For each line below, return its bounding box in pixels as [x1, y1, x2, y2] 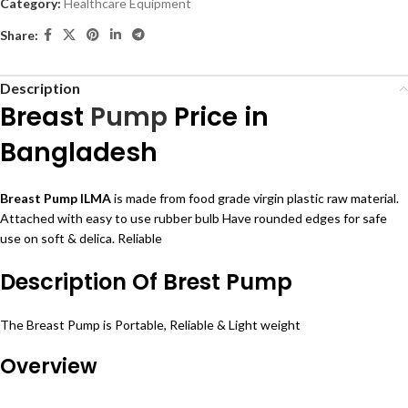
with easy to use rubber [55, 210, 195, 227]
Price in [168, 99, 269, 136]
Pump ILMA [41, 190, 114, 207]
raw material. [324, 190, 399, 207]
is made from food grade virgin [114, 190, 287, 207]
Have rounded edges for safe [219, 210, 387, 227]
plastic [287, 190, 324, 207]
